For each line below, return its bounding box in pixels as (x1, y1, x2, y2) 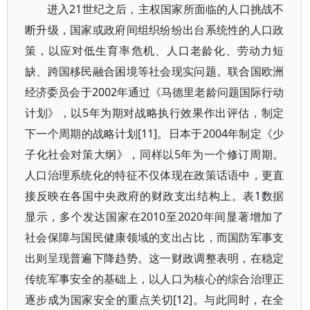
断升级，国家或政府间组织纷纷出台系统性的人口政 (25, 22, 284, 37)
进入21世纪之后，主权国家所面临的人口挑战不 (47, 1, 284, 17)
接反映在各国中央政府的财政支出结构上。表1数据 (25, 188, 284, 203)
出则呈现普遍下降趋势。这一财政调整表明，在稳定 (25, 250, 284, 266)
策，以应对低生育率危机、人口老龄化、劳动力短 (25, 43, 284, 58)
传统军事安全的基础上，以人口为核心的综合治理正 (25, 271, 284, 286)
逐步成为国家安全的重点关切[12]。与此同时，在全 (25, 292, 284, 307)
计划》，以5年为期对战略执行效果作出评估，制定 (25, 105, 284, 120)
